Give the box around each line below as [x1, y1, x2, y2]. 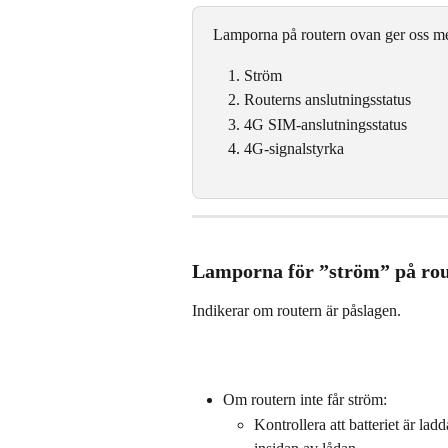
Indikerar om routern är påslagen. [192, 302, 401, 320]
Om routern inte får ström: [223, 391, 387, 409]
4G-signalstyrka [244, 140, 344, 158]
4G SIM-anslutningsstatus [244, 115, 407, 133]
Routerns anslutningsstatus [244, 91, 411, 109]
